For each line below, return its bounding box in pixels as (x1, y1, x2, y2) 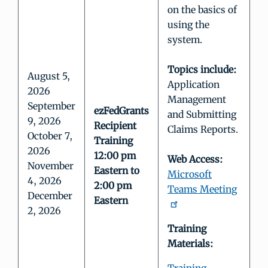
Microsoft (167, 168, 212, 181)
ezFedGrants (94, 105, 149, 117)
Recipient (94, 120, 136, 132)
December (28, 190, 72, 202)
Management (167, 93, 226, 106)
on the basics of (167, 4, 237, 16)
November (28, 160, 74, 172)
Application (167, 78, 220, 91)
